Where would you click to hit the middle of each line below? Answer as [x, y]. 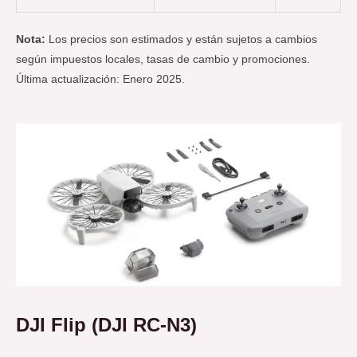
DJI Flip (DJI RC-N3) [106, 324]
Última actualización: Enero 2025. [100, 79]
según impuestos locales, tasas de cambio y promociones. [163, 59]
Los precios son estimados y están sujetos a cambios [181, 39]
